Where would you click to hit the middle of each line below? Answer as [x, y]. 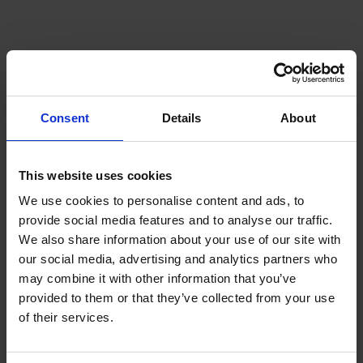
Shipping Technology [186, 188]
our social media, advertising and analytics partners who [178, 259]
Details [181, 117]
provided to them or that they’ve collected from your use [177, 298]
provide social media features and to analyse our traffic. [176, 220]
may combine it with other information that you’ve [158, 278]
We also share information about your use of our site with [180, 239]
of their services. [66, 317]
